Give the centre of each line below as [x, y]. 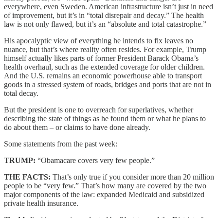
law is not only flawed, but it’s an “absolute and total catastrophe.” [105, 24]
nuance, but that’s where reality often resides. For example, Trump [105, 49]
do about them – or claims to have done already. [77, 127]
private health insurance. [41, 203]
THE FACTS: [27, 177]
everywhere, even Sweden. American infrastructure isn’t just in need [109, 6]
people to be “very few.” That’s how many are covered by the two [105, 185]
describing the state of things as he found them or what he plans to [105, 118]
